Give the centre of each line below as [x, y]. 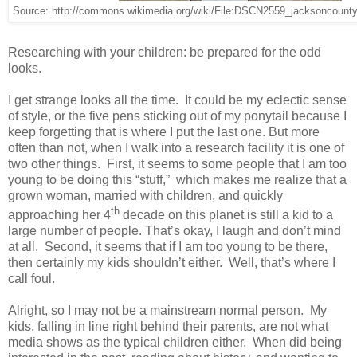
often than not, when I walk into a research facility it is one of [176, 147]
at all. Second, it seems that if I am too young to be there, [168, 246]
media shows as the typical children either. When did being [175, 342]
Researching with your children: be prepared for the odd [165, 52]
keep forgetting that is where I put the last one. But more [164, 131]
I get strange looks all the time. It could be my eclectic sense [177, 100]
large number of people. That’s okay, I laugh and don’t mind [175, 230]
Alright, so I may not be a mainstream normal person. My [167, 310]
